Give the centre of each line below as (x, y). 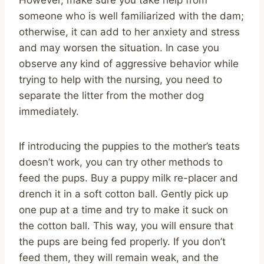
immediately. (49, 111)
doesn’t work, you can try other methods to (121, 162)
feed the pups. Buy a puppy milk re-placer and (128, 178)
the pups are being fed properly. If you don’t (122, 241)
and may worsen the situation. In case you (119, 47)
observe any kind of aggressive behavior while (129, 63)
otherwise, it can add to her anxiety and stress (129, 32)
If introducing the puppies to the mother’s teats (129, 146)
